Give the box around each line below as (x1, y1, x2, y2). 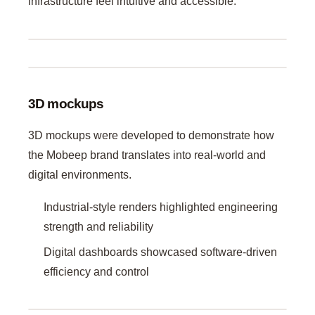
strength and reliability (44, 220, 154, 233)
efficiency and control (44, 265, 150, 278)
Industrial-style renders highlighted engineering (44, 200, 278, 213)
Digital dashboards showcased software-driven (44, 245, 278, 258)
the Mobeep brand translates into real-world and (28, 149, 266, 161)
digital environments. (28, 169, 131, 181)
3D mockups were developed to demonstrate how (28, 129, 274, 141)
